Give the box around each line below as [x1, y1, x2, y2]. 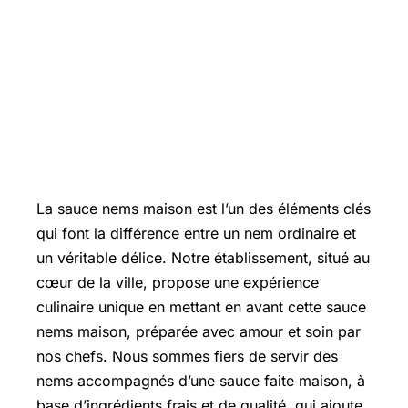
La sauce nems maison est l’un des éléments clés [36, 199, 371, 218]
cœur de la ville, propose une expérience [36, 272, 319, 291]
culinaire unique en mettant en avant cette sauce [36, 297, 366, 316]
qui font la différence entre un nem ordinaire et [36, 223, 356, 242]
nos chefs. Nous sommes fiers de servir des [36, 346, 338, 365]
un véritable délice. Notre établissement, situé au [36, 248, 370, 267]
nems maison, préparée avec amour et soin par [36, 321, 361, 341]
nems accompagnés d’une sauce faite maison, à [36, 371, 365, 390]
